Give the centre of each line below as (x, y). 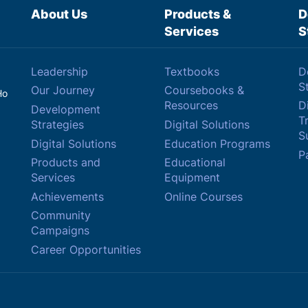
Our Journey (63, 90)
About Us (59, 14)
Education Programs (217, 143)
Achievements (67, 196)
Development (65, 109)
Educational (195, 163)
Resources (191, 106)
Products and (65, 163)
